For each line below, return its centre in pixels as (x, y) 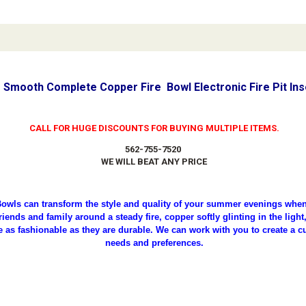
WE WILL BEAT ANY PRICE (154, 162)
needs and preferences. (154, 243)
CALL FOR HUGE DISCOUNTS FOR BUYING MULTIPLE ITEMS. (154, 128)
